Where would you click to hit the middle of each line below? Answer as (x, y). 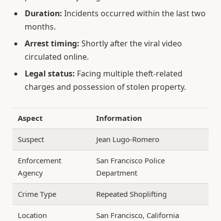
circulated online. (57, 57)
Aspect (31, 118)
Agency (31, 173)
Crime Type (37, 194)
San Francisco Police (131, 161)
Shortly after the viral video (131, 44)
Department (117, 173)
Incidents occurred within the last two (134, 14)
